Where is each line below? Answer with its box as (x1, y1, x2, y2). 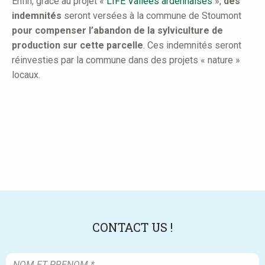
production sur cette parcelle (12, 40, 143, 51)
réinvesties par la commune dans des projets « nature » (12, 54, 240, 66)
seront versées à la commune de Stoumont (62, 10, 241, 22)
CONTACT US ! (92, 219, 173, 235)
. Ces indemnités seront (143, 40, 241, 51)
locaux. (12, 69, 40, 81)
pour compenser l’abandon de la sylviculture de (12, 25, 223, 37)
